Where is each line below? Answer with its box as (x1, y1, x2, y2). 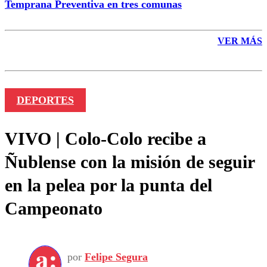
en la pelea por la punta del (5, 175, 212, 195)
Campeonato (5, 198, 103, 218)
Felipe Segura (85, 251, 148, 263)
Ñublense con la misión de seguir (5, 151, 254, 172)
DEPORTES (16, 94, 74, 106)
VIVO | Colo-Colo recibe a (5, 128, 206, 148)
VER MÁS (218, 35, 262, 46)
